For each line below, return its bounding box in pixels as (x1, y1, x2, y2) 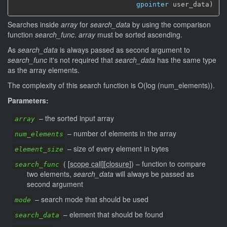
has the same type (155, 55, 216, 65)
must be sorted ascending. (95, 29, 182, 40)
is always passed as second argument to (58, 45, 190, 55)
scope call (70, 159, 102, 169)
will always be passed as (113, 169, 194, 179)
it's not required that (47, 55, 115, 65)
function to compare (142, 159, 206, 169)
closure (106, 159, 129, 169)
